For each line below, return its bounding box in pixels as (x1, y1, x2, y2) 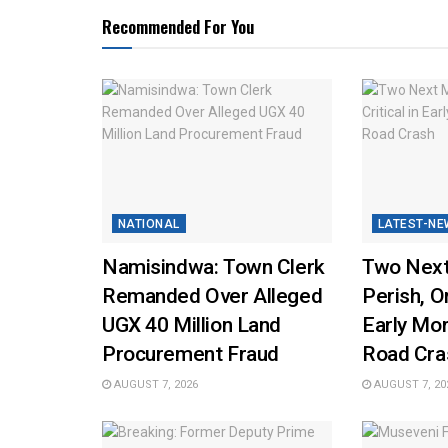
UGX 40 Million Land (102, 312, 282, 337)
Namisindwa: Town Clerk (102, 254, 325, 279)
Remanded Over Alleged (102, 283, 323, 308)
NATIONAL (118, 216, 180, 231)
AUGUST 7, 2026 (111, 377, 198, 391)
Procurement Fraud (102, 341, 279, 366)
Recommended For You (102, 13, 254, 39)
